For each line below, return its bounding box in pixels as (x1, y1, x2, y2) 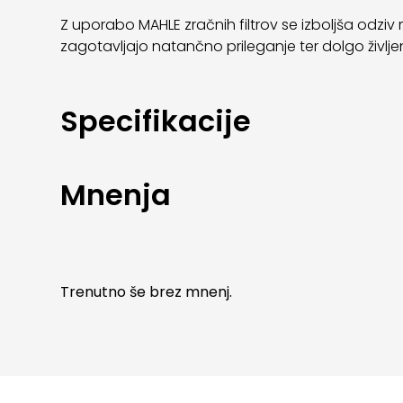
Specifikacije (60, 100, 252, 141)
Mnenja (60, 174, 172, 215)
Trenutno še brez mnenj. (60, 281, 233, 302)
